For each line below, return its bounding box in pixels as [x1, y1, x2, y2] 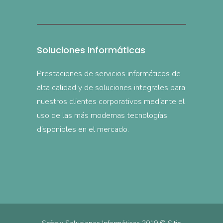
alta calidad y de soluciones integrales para [37, 82, 185, 94]
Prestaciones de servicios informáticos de [37, 68, 181, 80]
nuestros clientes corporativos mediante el [37, 96, 185, 108]
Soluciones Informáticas [37, 44, 145, 57]
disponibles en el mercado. [37, 124, 129, 135]
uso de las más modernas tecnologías [37, 110, 167, 121]
